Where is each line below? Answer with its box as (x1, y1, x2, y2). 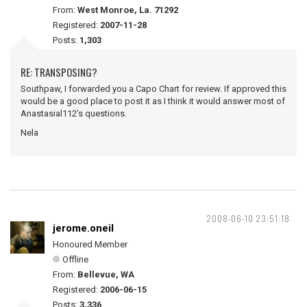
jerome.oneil (53, 222, 114, 234)
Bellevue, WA (77, 269, 134, 280)
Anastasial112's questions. (21, 108, 127, 119)
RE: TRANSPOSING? (21, 64, 97, 79)
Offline (62, 254, 88, 265)
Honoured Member (53, 239, 127, 249)
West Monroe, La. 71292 (77, 5, 178, 15)
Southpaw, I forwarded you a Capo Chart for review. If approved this (21, 84, 286, 94)
